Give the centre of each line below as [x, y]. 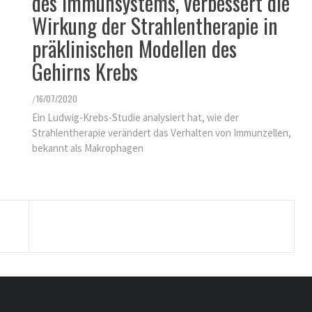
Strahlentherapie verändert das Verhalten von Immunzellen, [162, 133]
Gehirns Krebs [85, 71]
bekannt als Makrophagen [88, 148]
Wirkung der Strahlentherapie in [155, 25]
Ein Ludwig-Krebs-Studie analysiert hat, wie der [135, 117]
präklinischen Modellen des [134, 48]
